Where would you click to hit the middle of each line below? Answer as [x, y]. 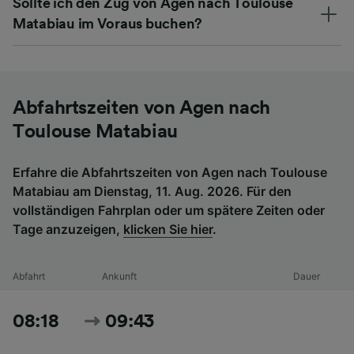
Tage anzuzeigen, [68, 229]
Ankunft [119, 276]
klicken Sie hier [168, 229]
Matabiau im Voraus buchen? [107, 23]
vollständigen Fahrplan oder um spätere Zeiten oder [169, 210]
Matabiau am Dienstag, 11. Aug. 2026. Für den [152, 191]
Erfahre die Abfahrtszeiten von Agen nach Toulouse [170, 172]
